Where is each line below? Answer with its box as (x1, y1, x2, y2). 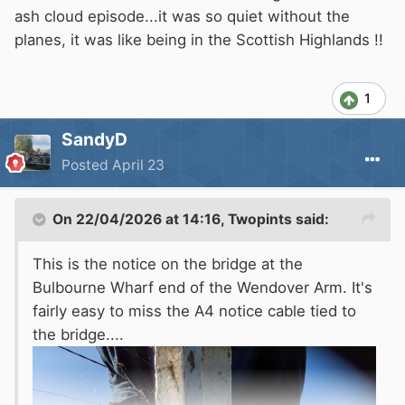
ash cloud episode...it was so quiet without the (14, 7, 350, 26)
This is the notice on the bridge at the (33, 255, 303, 274)
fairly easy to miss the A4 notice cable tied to (33, 302, 356, 321)
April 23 (112, 156, 165, 174)
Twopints (228, 211, 292, 229)
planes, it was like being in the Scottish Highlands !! (14, 31, 383, 50)
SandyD (61, 128, 127, 151)
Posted (61, 156, 112, 174)
